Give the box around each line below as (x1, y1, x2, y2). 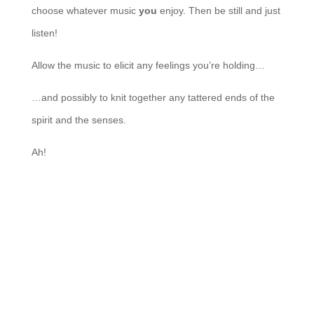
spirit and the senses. (31, 114, 126, 125)
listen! (31, 27, 57, 39)
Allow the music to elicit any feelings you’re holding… (31, 59, 265, 71)
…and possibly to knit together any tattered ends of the (31, 91, 275, 103)
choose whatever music (31, 4, 139, 16)
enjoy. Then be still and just (156, 4, 280, 16)
